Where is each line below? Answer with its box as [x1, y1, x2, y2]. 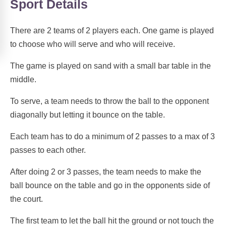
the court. [10, 195, 43, 204]
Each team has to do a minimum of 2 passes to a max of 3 [10, 132, 215, 141]
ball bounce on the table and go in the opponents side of [10, 181, 210, 190]
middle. [10, 75, 36, 84]
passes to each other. [10, 146, 86, 155]
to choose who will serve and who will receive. [10, 40, 175, 49]
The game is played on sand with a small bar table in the [10, 62, 211, 71]
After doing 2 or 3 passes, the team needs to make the [10, 167, 201, 177]
